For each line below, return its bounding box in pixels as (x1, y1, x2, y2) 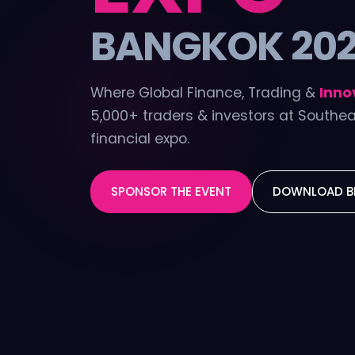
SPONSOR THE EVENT (111, 182, 231, 200)
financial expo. (90, 128, 189, 148)
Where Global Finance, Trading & (90, 82, 315, 102)
